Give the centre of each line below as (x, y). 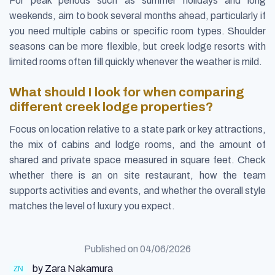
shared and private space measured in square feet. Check (137, 160)
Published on (112, 249)
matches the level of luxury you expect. (92, 206)
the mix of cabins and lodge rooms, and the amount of (137, 144)
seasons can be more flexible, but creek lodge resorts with (137, 47)
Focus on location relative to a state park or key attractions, (137, 129)
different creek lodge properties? (111, 107)
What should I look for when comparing (127, 92)
